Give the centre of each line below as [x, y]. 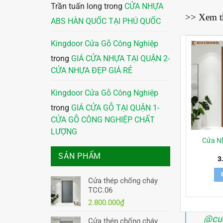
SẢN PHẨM [80, 157]
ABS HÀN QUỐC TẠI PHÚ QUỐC [106, 22]
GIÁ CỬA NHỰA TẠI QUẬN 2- [120, 59]
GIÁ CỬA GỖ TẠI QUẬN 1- [115, 108]
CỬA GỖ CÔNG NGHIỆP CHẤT [103, 120]
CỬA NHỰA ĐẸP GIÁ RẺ [92, 71]
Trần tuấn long [76, 7]
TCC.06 [100, 190]
